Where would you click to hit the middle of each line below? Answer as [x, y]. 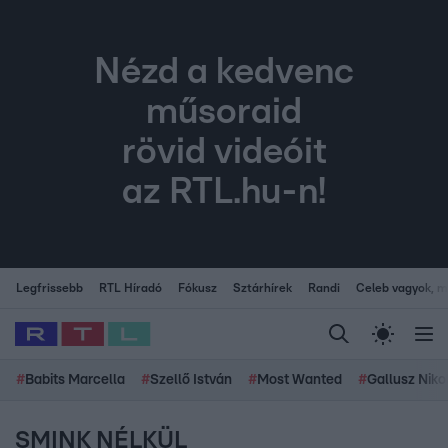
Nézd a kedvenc [224, 72]
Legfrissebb [49, 288]
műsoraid [224, 112]
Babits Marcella [75, 380]
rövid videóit [224, 152]
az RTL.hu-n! [224, 192]
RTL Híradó [130, 288]
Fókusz [197, 288]
